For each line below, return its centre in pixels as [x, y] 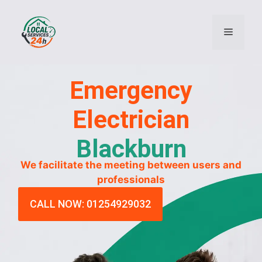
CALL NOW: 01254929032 [91, 204]
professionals [131, 180]
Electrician [131, 120]
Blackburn [131, 149]
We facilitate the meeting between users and [131, 165]
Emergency [131, 90]
